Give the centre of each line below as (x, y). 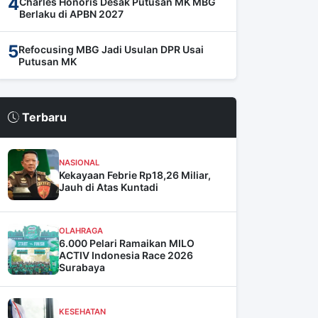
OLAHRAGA (81, 231)
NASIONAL (79, 162)
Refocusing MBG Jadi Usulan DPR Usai (111, 49)
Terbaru (43, 117)
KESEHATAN (82, 311)
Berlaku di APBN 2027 (71, 14)
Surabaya (82, 267)
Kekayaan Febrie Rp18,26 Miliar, (135, 175)
